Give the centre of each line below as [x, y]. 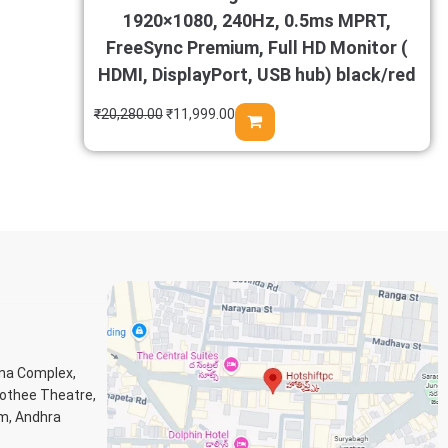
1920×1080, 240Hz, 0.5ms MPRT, [256, 20]
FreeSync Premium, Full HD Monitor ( [256, 47]
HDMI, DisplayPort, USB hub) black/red [256, 74]
